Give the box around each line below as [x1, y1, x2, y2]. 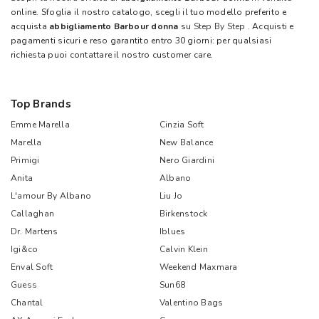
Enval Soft [11, 261, 53, 273]
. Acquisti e [245, 21, 294, 32]
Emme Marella [11, 119, 70, 130]
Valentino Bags [159, 297, 224, 308]
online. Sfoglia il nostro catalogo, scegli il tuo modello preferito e [11, 6, 287, 18]
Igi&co [11, 244, 38, 255]
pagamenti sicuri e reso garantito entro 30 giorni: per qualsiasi [11, 35, 272, 46]
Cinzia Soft [159, 119, 204, 130]
